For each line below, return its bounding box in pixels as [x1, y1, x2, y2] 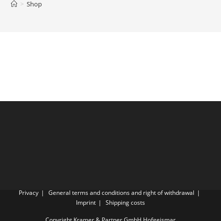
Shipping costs [106, 198, 145, 207]
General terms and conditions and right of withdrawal [48, 188, 194, 197]
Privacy [18, 188, 38, 197]
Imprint [76, 198, 96, 207]
